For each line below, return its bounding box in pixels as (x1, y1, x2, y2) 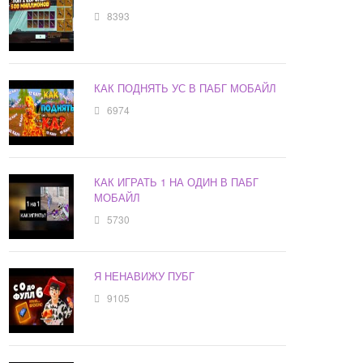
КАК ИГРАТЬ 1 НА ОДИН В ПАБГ (94, 174, 259, 190)
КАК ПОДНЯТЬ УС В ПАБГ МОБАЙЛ (94, 80, 277, 96)
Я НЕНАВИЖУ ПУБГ (94, 268, 195, 284)
